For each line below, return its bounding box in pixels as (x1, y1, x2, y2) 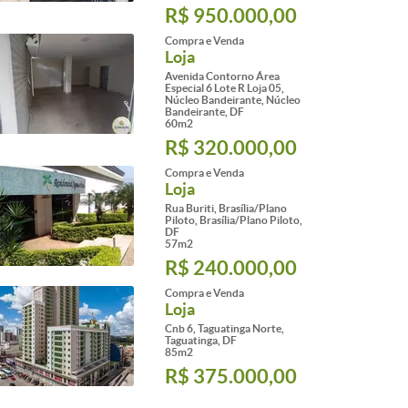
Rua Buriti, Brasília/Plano (165, 202, 287, 214)
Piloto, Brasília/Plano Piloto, (165, 214, 302, 226)
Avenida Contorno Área (165, 70, 280, 82)
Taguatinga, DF (165, 334, 237, 346)
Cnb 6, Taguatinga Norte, (165, 322, 284, 334)
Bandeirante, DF (165, 106, 244, 117)
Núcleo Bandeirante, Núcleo (165, 94, 301, 106)
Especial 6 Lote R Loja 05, (165, 82, 284, 94)
